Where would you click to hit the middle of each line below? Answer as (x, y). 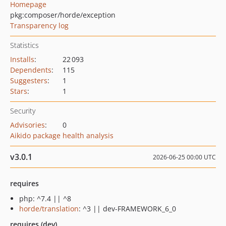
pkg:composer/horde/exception (63, 15)
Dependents (31, 70)
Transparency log (39, 25)
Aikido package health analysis (62, 135)
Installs (22, 59)
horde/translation (49, 209)
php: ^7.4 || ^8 (45, 199)
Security (23, 111)
